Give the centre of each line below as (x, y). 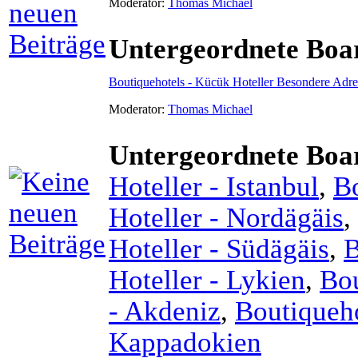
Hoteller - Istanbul (214, 186)
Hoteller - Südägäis (219, 248)
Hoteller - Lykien (207, 279)
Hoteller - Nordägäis (226, 217)
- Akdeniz (165, 310)
